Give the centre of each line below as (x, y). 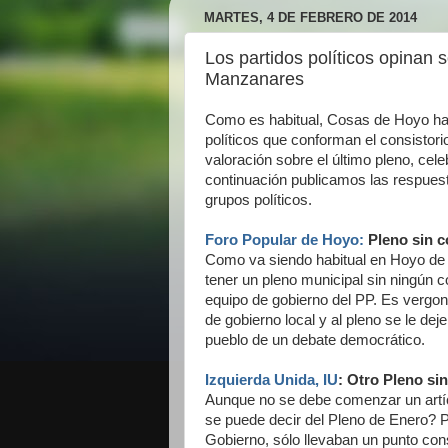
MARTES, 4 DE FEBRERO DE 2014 (310, 18)
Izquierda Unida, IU (271, 379)
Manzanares (254, 78)
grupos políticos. (258, 199)
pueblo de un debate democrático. (315, 339)
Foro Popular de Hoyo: (284, 239)
